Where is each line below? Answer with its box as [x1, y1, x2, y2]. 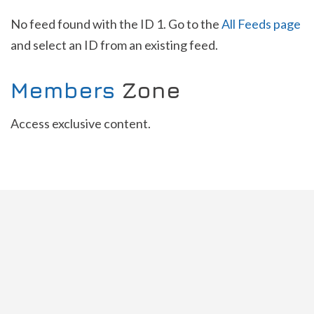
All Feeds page [221, 16, 301, 32]
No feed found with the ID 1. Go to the [11, 16, 221, 32]
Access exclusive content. [11, 116, 151, 132]
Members [11, 77, 115, 104]
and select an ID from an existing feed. [11, 37, 218, 53]
